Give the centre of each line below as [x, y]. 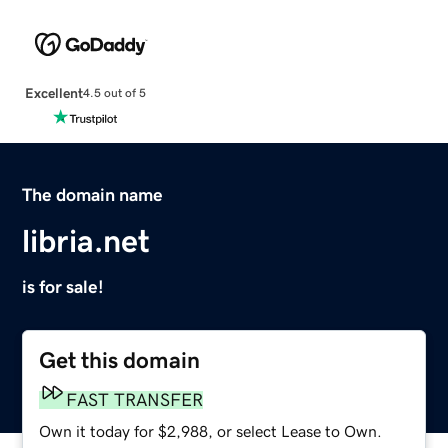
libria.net [86, 240]
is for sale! [63, 286]
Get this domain [120, 360]
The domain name [93, 194]
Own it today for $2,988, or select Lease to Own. [211, 430]
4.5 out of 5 [114, 93]
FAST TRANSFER [135, 399]
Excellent [53, 92]
